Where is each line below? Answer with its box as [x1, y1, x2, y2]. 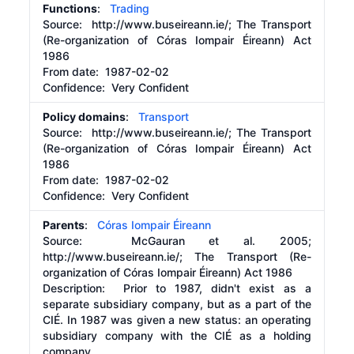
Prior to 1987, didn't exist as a [122, 281, 311, 295]
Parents [43, 218, 85, 232]
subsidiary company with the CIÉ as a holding [43, 329, 311, 342]
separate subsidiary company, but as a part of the [43, 297, 311, 311]
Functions [43, 2, 98, 15]
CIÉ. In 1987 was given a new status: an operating [43, 313, 311, 326]
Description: [43, 281, 123, 295]
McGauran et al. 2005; [130, 234, 311, 247]
